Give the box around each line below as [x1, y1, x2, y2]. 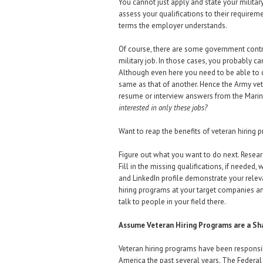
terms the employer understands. [119, 21, 227, 31]
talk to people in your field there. [119, 197, 226, 207]
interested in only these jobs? [119, 103, 207, 113]
